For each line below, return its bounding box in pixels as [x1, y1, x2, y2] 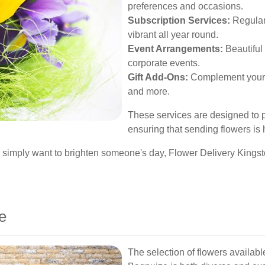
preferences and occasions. [128, 1, 243, 11]
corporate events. [128, 58, 200, 68]
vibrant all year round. [128, 30, 218, 40]
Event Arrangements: [128, 44, 223, 54]
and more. [128, 86, 170, 96]
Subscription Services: [128, 15, 230, 25]
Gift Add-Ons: [128, 72, 188, 82]
